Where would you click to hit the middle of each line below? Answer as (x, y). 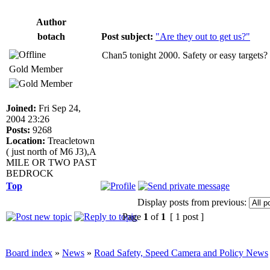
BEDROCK (30, 173)
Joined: (21, 108)
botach (51, 36)
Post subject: (127, 36)
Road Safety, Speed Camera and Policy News (181, 253)
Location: (26, 140)
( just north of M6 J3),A (51, 151)
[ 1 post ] (187, 216)
